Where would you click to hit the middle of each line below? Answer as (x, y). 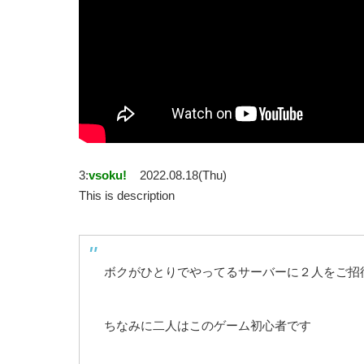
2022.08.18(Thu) (183, 175)
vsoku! (108, 175)
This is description (127, 196)
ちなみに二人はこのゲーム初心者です (208, 326)
